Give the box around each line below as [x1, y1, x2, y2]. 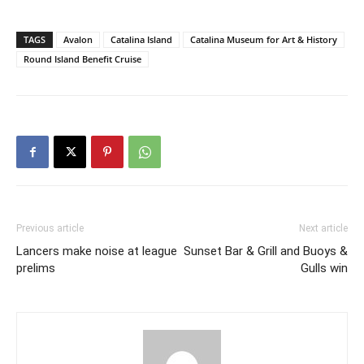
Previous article [16, 223, 84, 234]
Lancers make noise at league [16, 244, 177, 258]
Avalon [63, 33, 93, 45]
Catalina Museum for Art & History [190, 33, 337, 45]
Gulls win [301, 261, 348, 275]
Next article [299, 223, 348, 234]
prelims [16, 261, 55, 275]
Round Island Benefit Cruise [24, 53, 141, 65]
